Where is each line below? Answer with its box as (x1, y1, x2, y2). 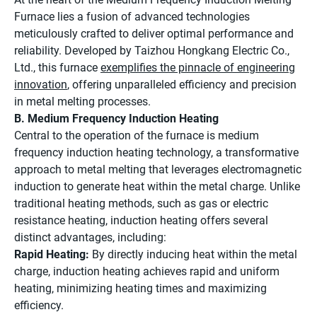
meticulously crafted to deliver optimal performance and (14, 27, 294, 41)
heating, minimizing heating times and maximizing (14, 282, 267, 296)
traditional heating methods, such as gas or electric (14, 197, 268, 211)
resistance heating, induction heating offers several (14, 214, 268, 228)
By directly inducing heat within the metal (89, 248, 297, 262)
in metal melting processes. (14, 95, 151, 109)
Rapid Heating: (14, 248, 89, 262)
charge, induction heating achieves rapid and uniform (14, 265, 279, 279)
